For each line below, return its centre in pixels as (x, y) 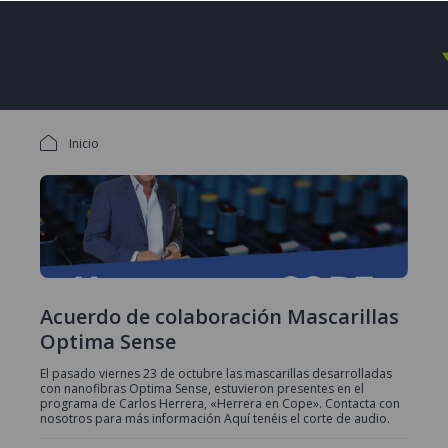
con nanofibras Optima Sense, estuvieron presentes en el (202, 388)
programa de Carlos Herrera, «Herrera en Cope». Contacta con (220, 403)
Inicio (84, 143)
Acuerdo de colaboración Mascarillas (219, 316)
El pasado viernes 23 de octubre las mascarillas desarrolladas (216, 373)
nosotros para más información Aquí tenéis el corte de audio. (215, 418)
